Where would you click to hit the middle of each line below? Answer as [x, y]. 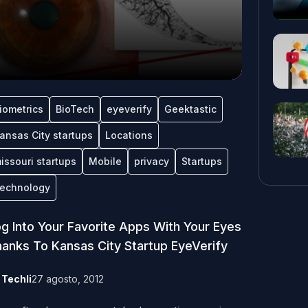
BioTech [75, 109]
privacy [151, 161]
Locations [129, 135]
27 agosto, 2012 [67, 279]
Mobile [105, 161]
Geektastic [190, 109]
